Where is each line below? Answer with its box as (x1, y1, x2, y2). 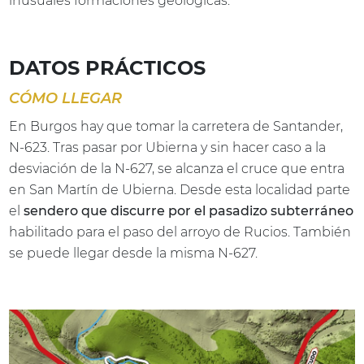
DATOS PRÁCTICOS (9, 55, 206, 80)
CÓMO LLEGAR (9, 89, 123, 106)
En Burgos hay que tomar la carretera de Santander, (9, 118, 344, 134)
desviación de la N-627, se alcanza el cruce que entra (9, 160, 345, 176)
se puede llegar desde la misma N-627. (9, 245, 258, 261)
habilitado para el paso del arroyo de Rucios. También (9, 223, 352, 240)
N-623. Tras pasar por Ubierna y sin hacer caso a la (9, 139, 327, 155)
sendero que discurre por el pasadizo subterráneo (24, 202, 354, 219)
